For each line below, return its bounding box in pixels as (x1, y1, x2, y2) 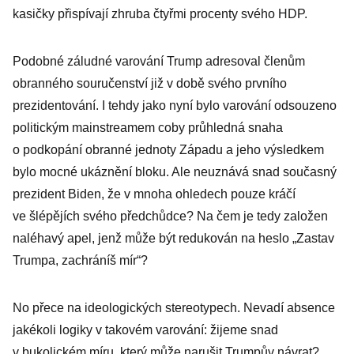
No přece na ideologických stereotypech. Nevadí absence (13, 301, 335, 314)
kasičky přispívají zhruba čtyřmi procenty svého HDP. (13, 7, 307, 21)
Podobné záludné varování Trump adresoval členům (13, 55, 305, 68)
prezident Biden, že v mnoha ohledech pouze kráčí (13, 187, 296, 201)
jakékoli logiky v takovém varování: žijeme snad (13, 323, 278, 337)
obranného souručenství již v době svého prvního (13, 77, 287, 90)
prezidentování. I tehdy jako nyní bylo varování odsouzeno (13, 99, 337, 112)
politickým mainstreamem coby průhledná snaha (13, 121, 283, 134)
